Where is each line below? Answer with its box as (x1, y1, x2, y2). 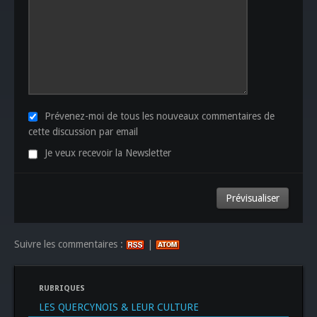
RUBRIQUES (39, 283, 85, 293)
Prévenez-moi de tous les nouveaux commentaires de (45, 110, 275, 122)
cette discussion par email (28, 126, 138, 138)
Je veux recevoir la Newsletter (45, 147, 171, 159)
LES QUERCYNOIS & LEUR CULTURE (39, 301, 199, 313)
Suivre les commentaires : (14, 238, 126, 250)
